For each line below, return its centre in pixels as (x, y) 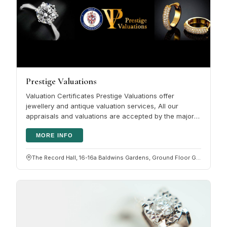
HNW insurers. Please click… (71, 126)
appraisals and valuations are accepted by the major (110, 116)
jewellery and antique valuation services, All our (102, 106)
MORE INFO (54, 135)
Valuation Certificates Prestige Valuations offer (100, 96)
